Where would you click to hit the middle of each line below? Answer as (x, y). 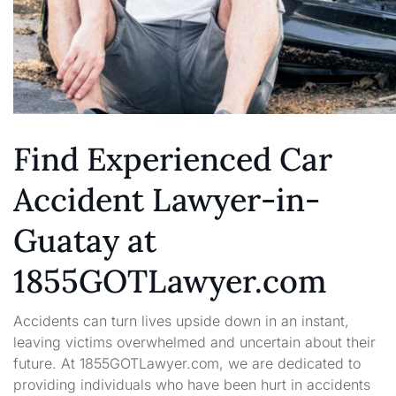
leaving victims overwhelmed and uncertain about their (194, 343)
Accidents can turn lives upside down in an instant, (181, 321)
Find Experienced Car (173, 159)
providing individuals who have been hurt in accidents (192, 385)
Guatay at (85, 240)
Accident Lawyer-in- (167, 199)
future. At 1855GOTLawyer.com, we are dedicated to (187, 364)
